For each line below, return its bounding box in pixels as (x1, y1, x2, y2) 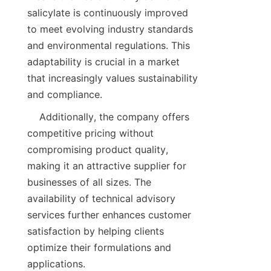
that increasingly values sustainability (27, 72, 198, 85)
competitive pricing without (27, 127, 154, 140)
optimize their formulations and (27, 241, 171, 254)
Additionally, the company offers (27, 111, 39, 123)
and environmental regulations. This (27, 39, 190, 52)
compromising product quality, (27, 143, 168, 156)
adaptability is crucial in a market (27, 56, 180, 68)
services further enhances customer (27, 209, 191, 221)
